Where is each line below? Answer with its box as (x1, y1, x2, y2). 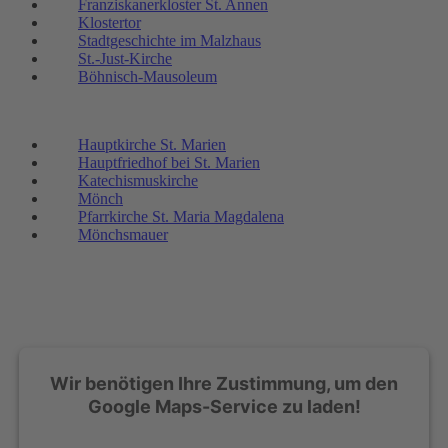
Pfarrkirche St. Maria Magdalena (78, 207, 284, 225)
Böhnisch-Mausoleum (78, 67, 217, 85)
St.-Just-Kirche (78, 49, 172, 67)
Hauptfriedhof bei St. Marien (78, 153, 260, 171)
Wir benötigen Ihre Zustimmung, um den (50, 372, 398, 394)
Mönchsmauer (78, 225, 168, 243)
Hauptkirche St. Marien (78, 135, 226, 153)
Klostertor (78, 13, 141, 31)
